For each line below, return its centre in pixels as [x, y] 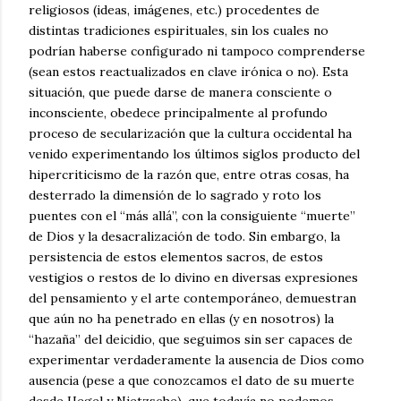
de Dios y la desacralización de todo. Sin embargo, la [184, 237]
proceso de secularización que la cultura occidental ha [190, 134]
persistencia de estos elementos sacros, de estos [176, 257]
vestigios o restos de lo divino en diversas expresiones [193, 278]
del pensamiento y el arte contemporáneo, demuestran [192, 299]
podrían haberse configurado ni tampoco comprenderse [197, 51]
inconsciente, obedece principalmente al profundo [178, 113]
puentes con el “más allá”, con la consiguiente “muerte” [192, 216]
